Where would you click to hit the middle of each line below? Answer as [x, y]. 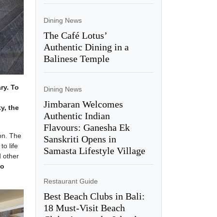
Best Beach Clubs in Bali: [94, 196]
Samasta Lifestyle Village [94, 150]
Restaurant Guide [70, 181]
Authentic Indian [77, 116]
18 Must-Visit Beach [84, 208]
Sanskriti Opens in [80, 139]
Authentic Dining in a [86, 47]
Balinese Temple [76, 58]
